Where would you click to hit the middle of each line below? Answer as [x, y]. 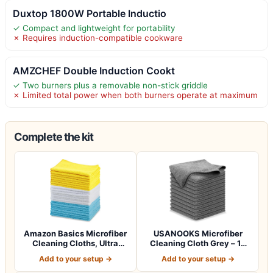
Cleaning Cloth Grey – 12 [198, 243]
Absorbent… [75, 253]
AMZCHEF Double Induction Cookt [94, 70]
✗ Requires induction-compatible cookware [98, 37]
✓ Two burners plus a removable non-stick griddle [110, 85]
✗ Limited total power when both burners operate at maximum [135, 95]
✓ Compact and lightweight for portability [94, 28]
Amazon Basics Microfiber [75, 233]
